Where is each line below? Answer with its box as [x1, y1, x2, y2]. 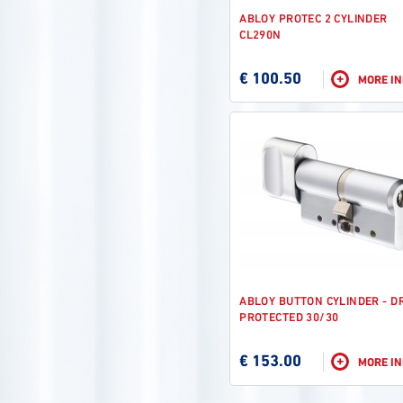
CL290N [239, 28, 282, 43]
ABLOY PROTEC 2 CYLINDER [239, 12, 388, 27]
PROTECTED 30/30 [239, 311, 339, 327]
